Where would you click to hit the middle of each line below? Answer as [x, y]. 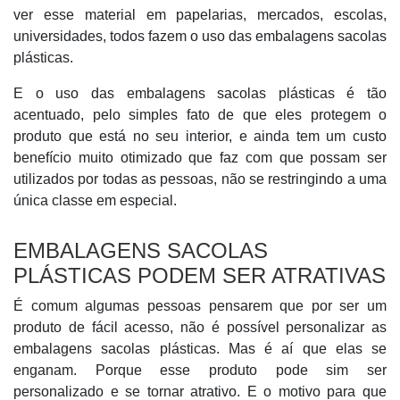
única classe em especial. [95, 200]
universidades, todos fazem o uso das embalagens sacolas [200, 36]
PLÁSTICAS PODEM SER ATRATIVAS [200, 275]
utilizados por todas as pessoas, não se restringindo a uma [200, 179]
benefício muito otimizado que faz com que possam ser [200, 158]
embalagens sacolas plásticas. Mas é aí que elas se [200, 349]
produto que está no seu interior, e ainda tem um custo [200, 136]
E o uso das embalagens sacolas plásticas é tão [200, 93]
